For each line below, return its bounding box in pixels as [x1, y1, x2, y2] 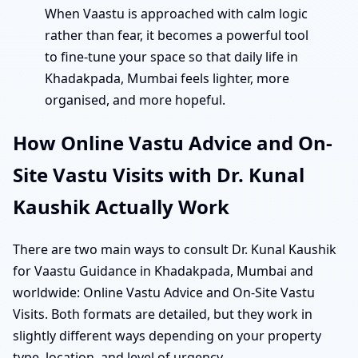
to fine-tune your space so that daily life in [45, 48, 298, 66]
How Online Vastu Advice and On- [13, 129, 332, 157]
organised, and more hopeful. [45, 91, 225, 109]
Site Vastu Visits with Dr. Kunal [13, 161, 304, 189]
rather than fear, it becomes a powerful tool [45, 26, 308, 45]
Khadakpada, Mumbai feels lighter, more [45, 70, 289, 88]
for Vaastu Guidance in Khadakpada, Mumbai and [13, 262, 313, 280]
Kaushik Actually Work [13, 193, 229, 221]
